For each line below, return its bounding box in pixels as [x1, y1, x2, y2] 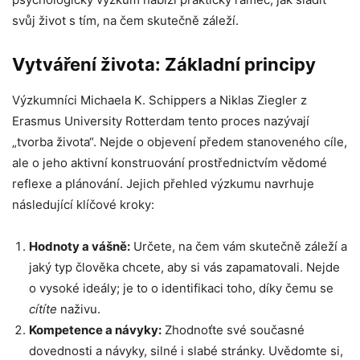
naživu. [57, 301, 100, 317]
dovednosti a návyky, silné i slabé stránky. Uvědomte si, [29, 343, 343, 358]
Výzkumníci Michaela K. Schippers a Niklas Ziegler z [12, 92, 307, 108]
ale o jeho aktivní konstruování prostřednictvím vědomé [12, 155, 327, 170]
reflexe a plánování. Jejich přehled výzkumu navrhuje [12, 176, 314, 191]
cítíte [29, 301, 57, 317]
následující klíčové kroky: [12, 197, 154, 212]
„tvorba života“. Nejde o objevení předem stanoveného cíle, [12, 134, 347, 149]
